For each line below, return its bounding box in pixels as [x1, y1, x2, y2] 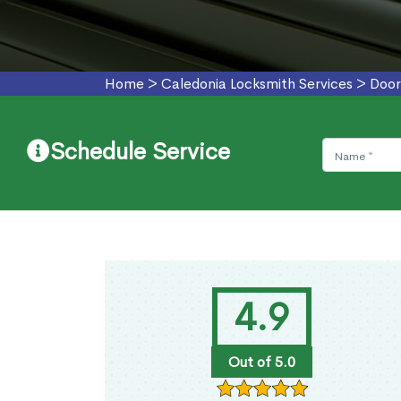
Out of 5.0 [227, 353, 295, 372]
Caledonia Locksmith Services [161, 74, 353, 94]
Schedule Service [50, 137, 230, 167]
